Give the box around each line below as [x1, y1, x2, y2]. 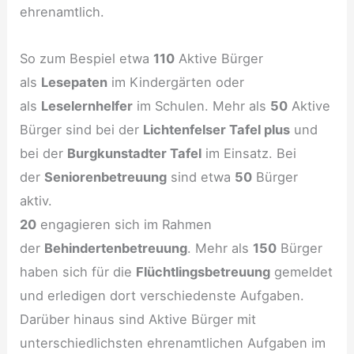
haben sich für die [20, 264, 137, 281]
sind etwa [167, 169, 235, 186]
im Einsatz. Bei [201, 145, 297, 162]
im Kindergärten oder [107, 74, 245, 91]
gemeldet [270, 264, 333, 281]
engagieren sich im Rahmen [36, 217, 213, 233]
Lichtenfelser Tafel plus [143, 122, 291, 138]
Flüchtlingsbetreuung [136, 264, 271, 281]
